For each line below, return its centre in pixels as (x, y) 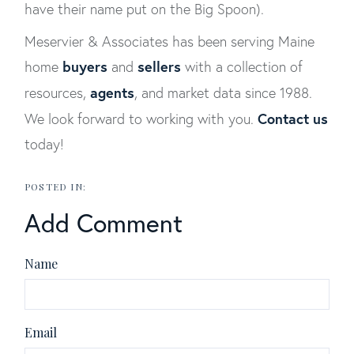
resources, (57, 93)
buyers (85, 66)
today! (44, 144)
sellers (159, 66)
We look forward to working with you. (141, 119)
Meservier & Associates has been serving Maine (169, 41)
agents (112, 92)
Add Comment (104, 223)
